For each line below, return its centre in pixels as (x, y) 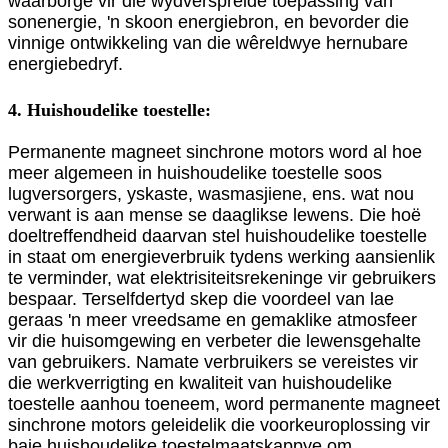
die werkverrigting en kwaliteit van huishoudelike (200, 383)
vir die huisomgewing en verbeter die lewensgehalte (214, 341)
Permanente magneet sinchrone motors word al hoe (215, 152)
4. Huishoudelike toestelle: (109, 110)
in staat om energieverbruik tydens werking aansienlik (221, 257)
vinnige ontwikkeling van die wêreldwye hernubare (208, 43)
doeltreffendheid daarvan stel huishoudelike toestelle (217, 236)
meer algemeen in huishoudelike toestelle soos (195, 173)
